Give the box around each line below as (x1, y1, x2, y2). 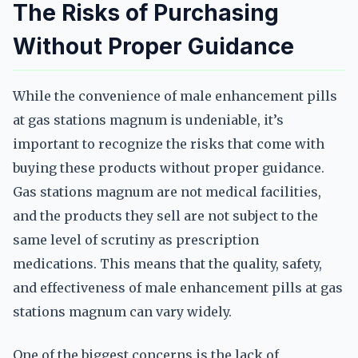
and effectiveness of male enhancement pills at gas (13, 280, 343, 296)
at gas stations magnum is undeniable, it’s (13, 112, 284, 128)
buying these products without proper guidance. (13, 160, 324, 176)
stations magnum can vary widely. (13, 304, 232, 320)
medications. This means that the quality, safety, (13, 256, 322, 272)
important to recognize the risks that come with (13, 136, 324, 152)
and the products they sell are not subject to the (13, 208, 318, 224)
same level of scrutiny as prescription (13, 232, 259, 248)
